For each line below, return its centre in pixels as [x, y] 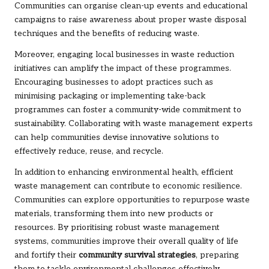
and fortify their [47, 255]
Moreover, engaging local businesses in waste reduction [124, 55]
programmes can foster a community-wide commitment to [128, 110]
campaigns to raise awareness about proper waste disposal [130, 20]
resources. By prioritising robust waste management [117, 228]
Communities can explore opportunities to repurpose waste [132, 200]
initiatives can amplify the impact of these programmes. [123, 69]
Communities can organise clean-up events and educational [131, 6]
